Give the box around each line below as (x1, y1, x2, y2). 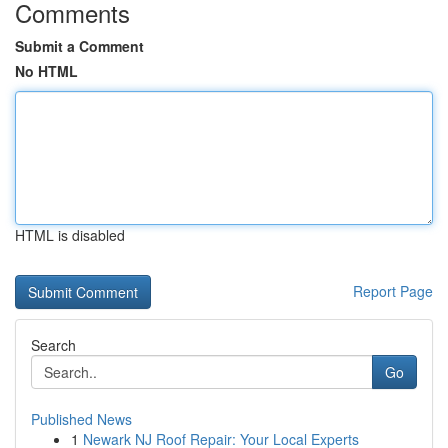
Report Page (353, 281, 433, 301)
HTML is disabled (15, 225, 125, 245)
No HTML (15, 61, 78, 81)
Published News (31, 409, 132, 429)
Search (31, 335, 76, 355)
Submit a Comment (15, 36, 144, 56)
